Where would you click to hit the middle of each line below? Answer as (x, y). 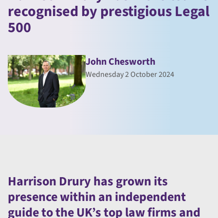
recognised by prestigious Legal (109, 12)
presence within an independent (97, 197)
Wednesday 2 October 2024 (130, 75)
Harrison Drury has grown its (88, 182)
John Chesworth (120, 62)
